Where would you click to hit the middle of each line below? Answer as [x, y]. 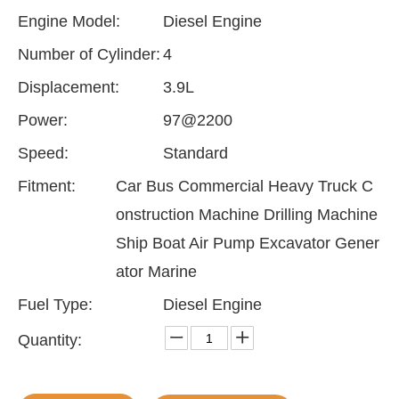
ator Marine [156, 272]
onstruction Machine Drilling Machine [247, 215]
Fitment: [47, 186]
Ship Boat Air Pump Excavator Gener [248, 243]
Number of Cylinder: [89, 54]
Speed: [43, 153]
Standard [196, 153]
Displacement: [69, 87]
